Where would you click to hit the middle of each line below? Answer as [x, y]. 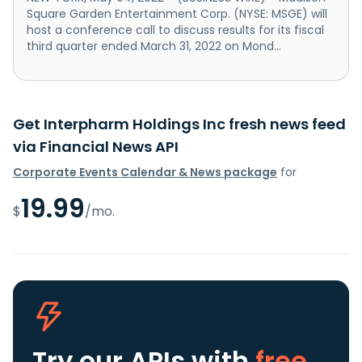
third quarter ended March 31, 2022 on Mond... [154, 46]
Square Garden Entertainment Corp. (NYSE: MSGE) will [177, 14]
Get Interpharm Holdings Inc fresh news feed [179, 124]
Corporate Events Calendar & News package [145, 173]
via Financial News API [96, 147]
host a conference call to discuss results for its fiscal [175, 30]
